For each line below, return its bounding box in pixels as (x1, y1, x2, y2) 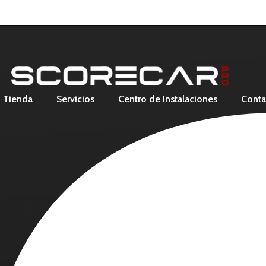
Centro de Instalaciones (118, 93, 217, 104)
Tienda (3, 93, 33, 104)
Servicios (56, 93, 94, 104)
